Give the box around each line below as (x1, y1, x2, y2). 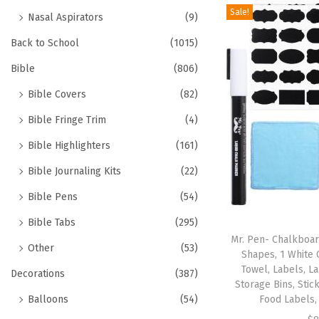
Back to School (11, 37, 79, 49)
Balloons (28, 293, 68, 305)
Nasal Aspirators (28, 11, 103, 23)
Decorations (11, 268, 65, 280)
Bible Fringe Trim (28, 114, 106, 126)
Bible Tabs (28, 216, 75, 229)
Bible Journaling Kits (28, 165, 121, 177)
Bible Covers (28, 88, 86, 100)
